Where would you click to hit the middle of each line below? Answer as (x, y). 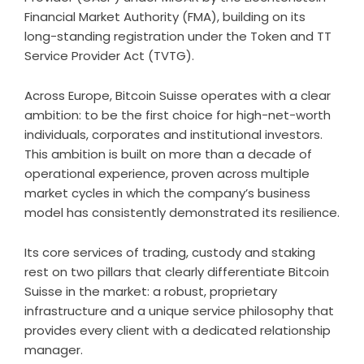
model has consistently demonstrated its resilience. (182, 212)
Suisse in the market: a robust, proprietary (151, 291)
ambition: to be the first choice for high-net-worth (178, 115)
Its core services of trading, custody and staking (170, 252)
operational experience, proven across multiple (167, 173)
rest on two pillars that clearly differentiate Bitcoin (177, 272)
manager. (54, 350)
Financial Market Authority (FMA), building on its (165, 17)
